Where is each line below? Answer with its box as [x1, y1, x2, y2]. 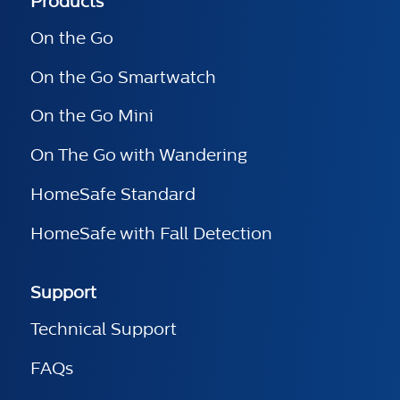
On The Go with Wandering [30, 145, 247, 166]
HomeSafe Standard [30, 184, 196, 205]
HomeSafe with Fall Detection [30, 223, 272, 245]
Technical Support [30, 318, 177, 339]
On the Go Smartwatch [30, 66, 216, 87]
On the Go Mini [30, 105, 154, 127]
